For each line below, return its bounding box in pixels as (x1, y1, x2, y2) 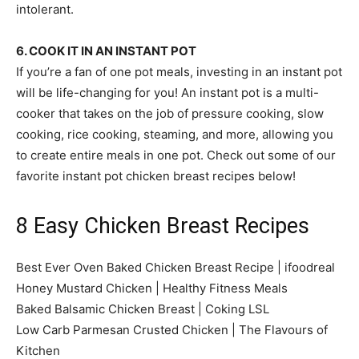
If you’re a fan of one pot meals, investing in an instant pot (16, 63, 342, 79)
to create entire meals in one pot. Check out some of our (16, 147, 336, 163)
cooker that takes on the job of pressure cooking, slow (16, 105, 324, 121)
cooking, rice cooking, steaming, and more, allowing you (16, 126, 333, 142)
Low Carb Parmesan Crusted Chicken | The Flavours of (16, 321, 328, 337)
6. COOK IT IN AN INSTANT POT (16, 42, 196, 58)
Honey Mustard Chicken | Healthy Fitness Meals (16, 280, 288, 296)
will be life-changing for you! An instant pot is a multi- (16, 84, 319, 100)
